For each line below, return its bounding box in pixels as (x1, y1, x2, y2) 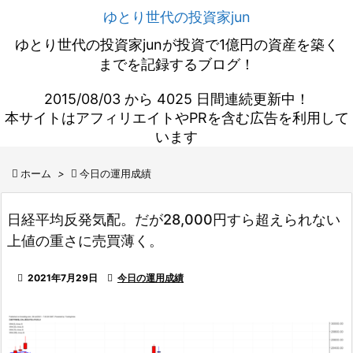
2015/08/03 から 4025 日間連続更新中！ (43, 91, 310, 107)
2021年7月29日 (28, 272, 98, 284)
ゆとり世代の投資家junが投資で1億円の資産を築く (14, 36, 339, 53)
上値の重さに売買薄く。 (7, 232, 163, 249)
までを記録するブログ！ (98, 56, 255, 72)
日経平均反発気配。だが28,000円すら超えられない (7, 211, 340, 228)
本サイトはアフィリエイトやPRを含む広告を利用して (4, 110, 349, 126)
